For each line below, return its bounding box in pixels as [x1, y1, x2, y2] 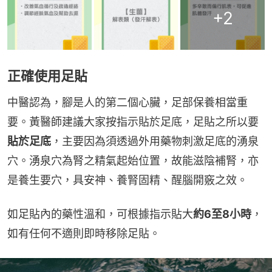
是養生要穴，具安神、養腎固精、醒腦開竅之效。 [7, 174, 248, 187]
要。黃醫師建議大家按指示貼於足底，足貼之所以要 [7, 115, 259, 129]
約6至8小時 [193, 208, 251, 221]
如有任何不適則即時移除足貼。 [7, 227, 160, 240]
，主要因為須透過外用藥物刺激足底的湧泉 [51, 135, 259, 148]
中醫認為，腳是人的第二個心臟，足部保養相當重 [7, 96, 248, 109]
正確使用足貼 [7, 68, 87, 84]
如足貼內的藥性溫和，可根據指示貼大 [7, 208, 193, 221]
